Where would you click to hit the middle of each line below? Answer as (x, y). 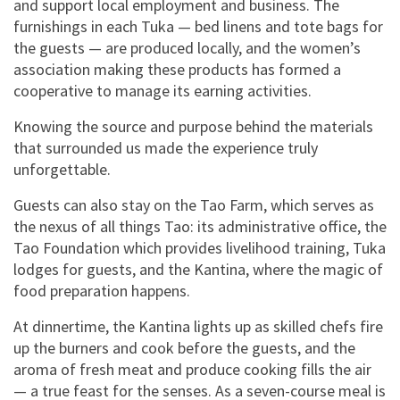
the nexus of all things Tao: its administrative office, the (200, 226)
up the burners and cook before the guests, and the (184, 347)
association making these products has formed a (177, 69)
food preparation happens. (104, 290)
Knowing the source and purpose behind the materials (193, 126)
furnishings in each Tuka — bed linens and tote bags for (198, 26)
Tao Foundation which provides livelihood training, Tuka (200, 247)
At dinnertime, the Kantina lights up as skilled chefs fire (198, 326)
